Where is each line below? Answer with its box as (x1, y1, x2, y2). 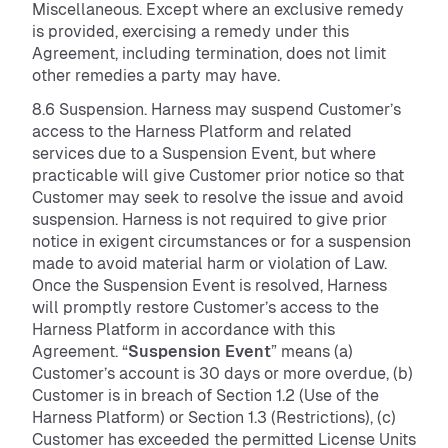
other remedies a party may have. (32, 66, 284, 85)
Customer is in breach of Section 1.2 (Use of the (32, 386, 379, 405)
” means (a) (271, 342, 353, 361)
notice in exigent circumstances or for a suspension (32, 232, 411, 251)
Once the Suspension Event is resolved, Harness (32, 276, 387, 295)
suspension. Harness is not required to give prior (32, 210, 387, 229)
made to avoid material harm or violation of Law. (32, 254, 387, 273)
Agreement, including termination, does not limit (32, 44, 386, 63)
